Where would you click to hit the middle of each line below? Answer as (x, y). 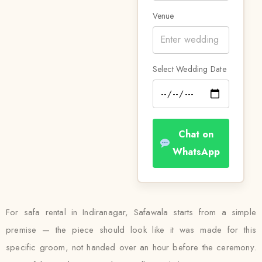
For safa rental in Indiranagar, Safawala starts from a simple (131, 212)
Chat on (196, 134)
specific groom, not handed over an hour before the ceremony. (131, 247)
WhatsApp (196, 151)
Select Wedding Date (189, 69)
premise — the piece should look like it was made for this (131, 230)
